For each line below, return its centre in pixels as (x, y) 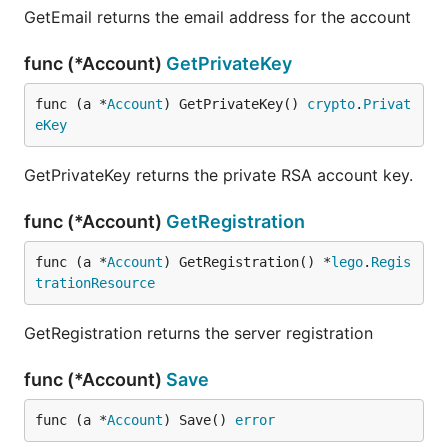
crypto (331, 104)
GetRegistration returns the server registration (198, 333)
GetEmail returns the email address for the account (217, 17)
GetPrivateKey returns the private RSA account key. (218, 175)
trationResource (95, 283)
